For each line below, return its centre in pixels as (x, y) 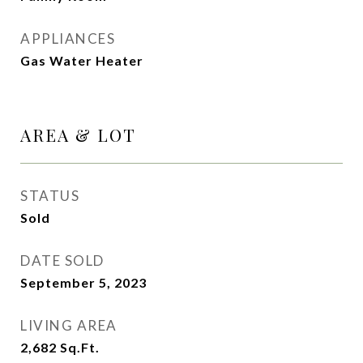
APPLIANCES (68, 38)
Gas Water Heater (82, 60)
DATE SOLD (62, 261)
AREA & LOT (78, 135)
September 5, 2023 (83, 282)
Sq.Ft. (80, 347)
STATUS (50, 196)
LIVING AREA (69, 325)
